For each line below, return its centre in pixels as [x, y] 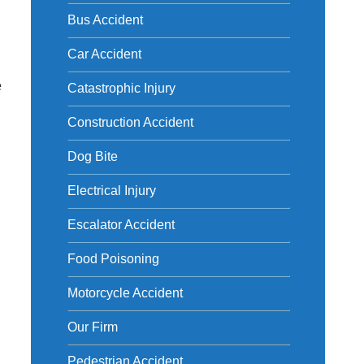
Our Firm [92, 327]
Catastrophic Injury [121, 88]
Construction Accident [130, 122]
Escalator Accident [121, 225]
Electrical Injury [111, 191]
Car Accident [104, 54]
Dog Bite [92, 156]
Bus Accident [105, 20]
